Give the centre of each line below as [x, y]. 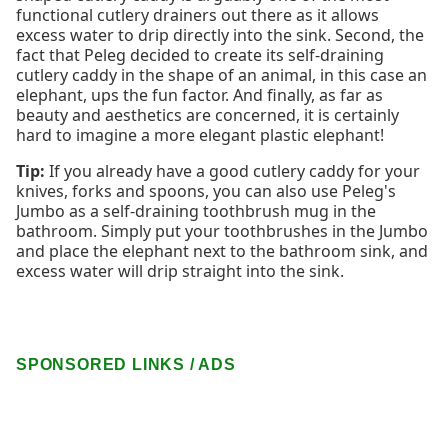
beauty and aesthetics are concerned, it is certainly [207, 114]
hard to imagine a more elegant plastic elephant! [200, 134]
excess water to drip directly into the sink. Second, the [220, 34]
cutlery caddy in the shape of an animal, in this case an [221, 74]
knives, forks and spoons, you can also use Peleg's [206, 190]
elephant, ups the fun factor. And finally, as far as [199, 94]
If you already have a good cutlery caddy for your [232, 170]
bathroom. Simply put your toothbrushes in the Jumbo [222, 230]
